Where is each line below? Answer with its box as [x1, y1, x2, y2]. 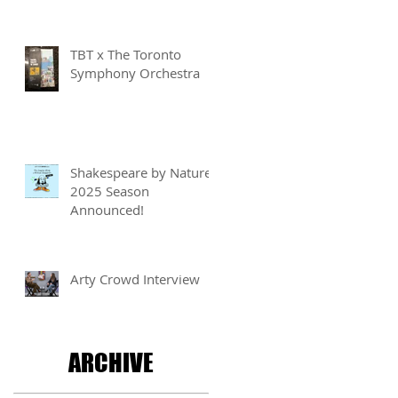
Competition [70, 12, 146, 31]
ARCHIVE [68, 346, 154, 378]
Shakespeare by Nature [70, 163, 211, 181]
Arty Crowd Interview [70, 269, 200, 288]
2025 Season [70, 181, 149, 200]
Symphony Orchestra [70, 63, 200, 82]
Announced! [70, 200, 144, 219]
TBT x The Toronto [70, 44, 181, 63]
